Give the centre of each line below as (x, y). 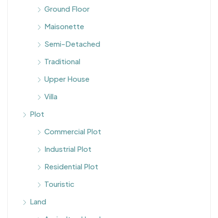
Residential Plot (71, 166)
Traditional (62, 61)
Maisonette (64, 26)
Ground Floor (67, 9)
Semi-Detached (72, 44)
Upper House (67, 79)
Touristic (59, 184)
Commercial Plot (73, 131)
